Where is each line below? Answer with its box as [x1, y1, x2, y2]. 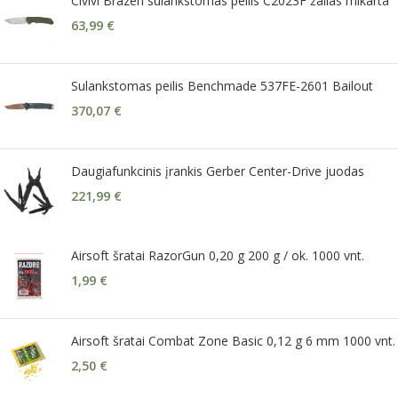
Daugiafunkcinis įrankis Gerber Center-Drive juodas [71, 162, 364, 179]
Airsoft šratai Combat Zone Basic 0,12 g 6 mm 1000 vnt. [71, 331, 395, 349]
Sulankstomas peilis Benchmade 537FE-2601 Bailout [71, 76, 373, 94]
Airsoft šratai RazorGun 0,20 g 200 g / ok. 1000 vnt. [71, 246, 364, 264]
